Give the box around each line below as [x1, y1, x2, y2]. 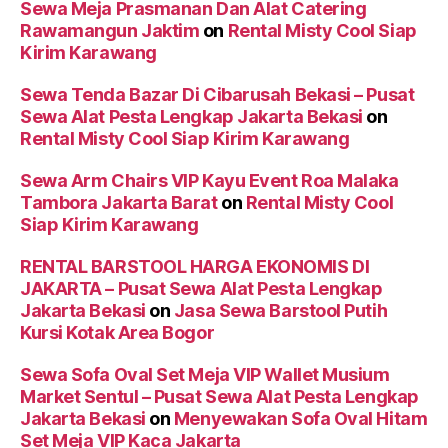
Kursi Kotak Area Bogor [20, 322, 215, 344]
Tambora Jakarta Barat [20, 192, 218, 214]
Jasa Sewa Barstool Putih [173, 300, 388, 322]
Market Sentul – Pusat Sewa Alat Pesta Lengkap [20, 386, 419, 408]
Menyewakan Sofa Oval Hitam [173, 408, 428, 430]
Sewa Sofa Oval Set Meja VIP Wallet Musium [20, 364, 390, 386]
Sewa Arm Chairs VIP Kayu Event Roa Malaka [20, 170, 399, 192]
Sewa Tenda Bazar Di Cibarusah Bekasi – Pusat [20, 84, 415, 106]
